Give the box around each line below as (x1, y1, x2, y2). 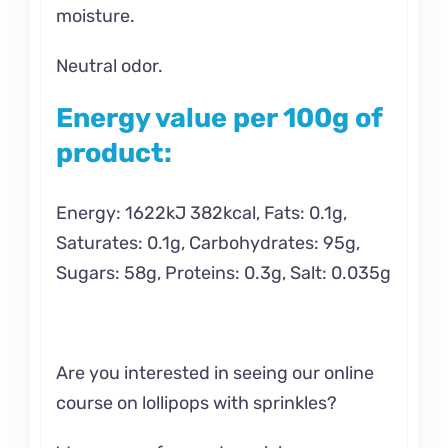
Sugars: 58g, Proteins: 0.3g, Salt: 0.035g (55, 261, 391, 284)
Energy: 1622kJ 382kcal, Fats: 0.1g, (55, 201, 347, 224)
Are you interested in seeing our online (55, 361, 374, 384)
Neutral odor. (55, 54, 163, 77)
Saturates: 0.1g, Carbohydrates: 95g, (55, 231, 360, 254)
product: (55, 136, 172, 169)
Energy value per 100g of (55, 101, 382, 134)
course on (55, 391, 142, 414)
